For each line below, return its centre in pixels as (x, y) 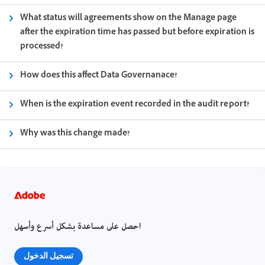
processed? (42, 47)
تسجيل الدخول (49, 256)
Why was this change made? (75, 134)
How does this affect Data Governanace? (99, 76)
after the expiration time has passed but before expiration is (137, 33)
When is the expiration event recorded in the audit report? (135, 105)
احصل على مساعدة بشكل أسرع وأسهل (77, 227)
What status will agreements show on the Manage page (129, 18)
